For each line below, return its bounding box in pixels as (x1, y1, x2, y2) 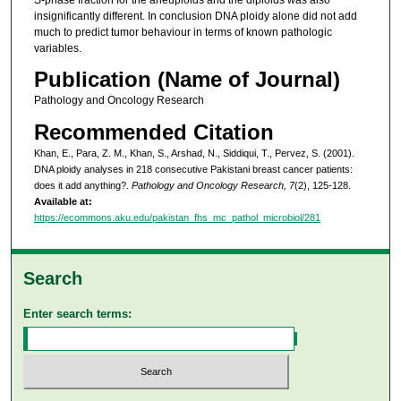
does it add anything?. (33, 179, 132, 191)
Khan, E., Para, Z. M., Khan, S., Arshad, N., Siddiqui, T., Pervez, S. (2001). (33, 147, 354, 158)
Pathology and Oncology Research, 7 (131, 179, 294, 191)
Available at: (33, 195, 92, 207)
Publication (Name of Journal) (33, 67, 340, 92)
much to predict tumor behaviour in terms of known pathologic (33, 25, 332, 38)
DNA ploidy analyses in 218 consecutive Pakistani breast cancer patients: (33, 163, 353, 175)
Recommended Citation (33, 119, 274, 144)
